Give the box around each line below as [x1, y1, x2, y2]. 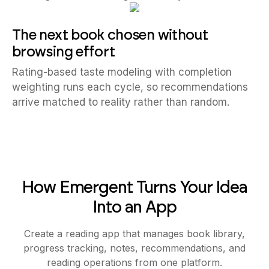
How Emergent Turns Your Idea [22, 177, 247, 197]
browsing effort [12, 43, 115, 60]
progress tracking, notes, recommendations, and [23, 242, 246, 254]
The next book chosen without [12, 26, 208, 43]
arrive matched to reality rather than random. [12, 96, 229, 108]
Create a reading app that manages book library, [24, 228, 245, 240]
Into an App [92, 196, 177, 217]
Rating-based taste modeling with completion [12, 66, 232, 78]
